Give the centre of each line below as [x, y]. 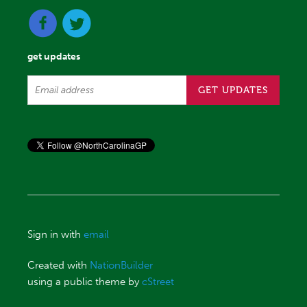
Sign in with [56, 235]
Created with [59, 266]
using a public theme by [85, 282]
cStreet [158, 282]
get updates [54, 57]
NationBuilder [122, 266]
